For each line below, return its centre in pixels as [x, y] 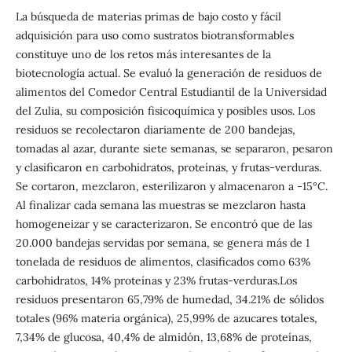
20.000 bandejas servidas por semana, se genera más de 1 [162, 242]
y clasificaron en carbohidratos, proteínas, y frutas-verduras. [168, 167]
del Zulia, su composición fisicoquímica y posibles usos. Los [165, 110]
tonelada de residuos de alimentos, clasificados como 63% [163, 261]
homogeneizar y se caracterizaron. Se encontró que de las [163, 224]
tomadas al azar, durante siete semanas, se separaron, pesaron [174, 148]
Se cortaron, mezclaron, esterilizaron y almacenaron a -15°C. [171, 186]
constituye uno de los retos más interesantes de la [143, 54]
